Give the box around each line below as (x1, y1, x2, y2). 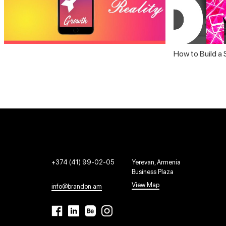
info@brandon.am (51, 182, 102, 190)
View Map (132, 181, 159, 189)
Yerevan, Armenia (132, 158, 181, 166)
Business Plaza (132, 167, 174, 176)
